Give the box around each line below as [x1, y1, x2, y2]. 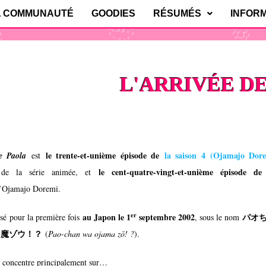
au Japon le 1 [82, 211, 131, 223]
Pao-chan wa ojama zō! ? [48, 228, 135, 239]
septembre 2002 [136, 211, 195, 223]
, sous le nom [194, 211, 243, 223]
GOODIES [91, 8, 135, 18]
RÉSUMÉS [153, 8, 201, 18]
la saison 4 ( [164, 149, 213, 161]
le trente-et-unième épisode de [45, 149, 164, 161]
